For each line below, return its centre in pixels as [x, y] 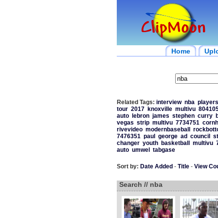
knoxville [160, 109]
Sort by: [127, 166]
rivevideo [129, 129]
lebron [140, 116]
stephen [183, 116]
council [200, 136]
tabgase [164, 150]
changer [128, 143]
